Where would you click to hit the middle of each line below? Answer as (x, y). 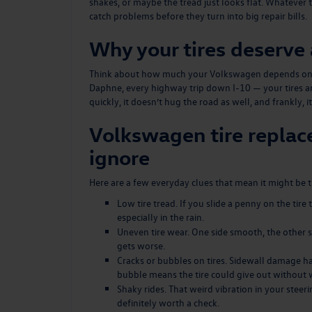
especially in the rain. (161, 217)
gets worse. (141, 245)
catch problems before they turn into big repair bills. (198, 15)
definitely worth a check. (168, 302)
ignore (122, 157)
